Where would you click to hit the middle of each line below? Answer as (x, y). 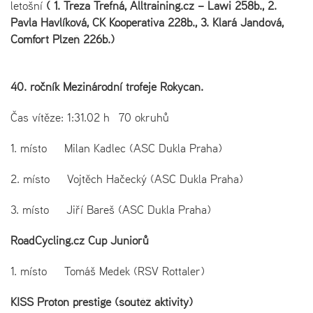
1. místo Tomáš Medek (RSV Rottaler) (131, 271)
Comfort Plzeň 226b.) (63, 39)
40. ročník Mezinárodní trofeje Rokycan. (107, 86)
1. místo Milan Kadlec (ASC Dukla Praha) (116, 148)
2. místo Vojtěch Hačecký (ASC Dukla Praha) (127, 179)
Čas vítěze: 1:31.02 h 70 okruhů (90, 117)
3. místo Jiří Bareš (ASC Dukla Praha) (127, 209)
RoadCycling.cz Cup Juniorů (80, 240)
